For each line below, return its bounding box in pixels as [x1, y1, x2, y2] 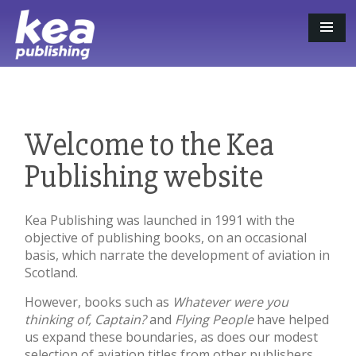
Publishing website [25, 157, 263, 196]
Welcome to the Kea [25, 126, 273, 164]
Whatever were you [172, 293, 288, 311]
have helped [257, 311, 329, 328]
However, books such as [25, 293, 172, 311]
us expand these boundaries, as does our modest [25, 328, 318, 346]
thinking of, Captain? [25, 311, 149, 328]
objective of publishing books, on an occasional [25, 229, 307, 246]
